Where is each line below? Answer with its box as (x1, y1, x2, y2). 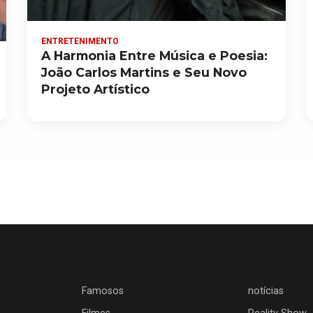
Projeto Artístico (41, 82, 150, 97)
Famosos (81, 284, 124, 297)
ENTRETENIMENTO (41, 36, 119, 47)
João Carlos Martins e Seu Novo (41, 65, 247, 80)
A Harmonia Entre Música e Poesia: (41, 48, 268, 64)
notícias (248, 284, 284, 297)
